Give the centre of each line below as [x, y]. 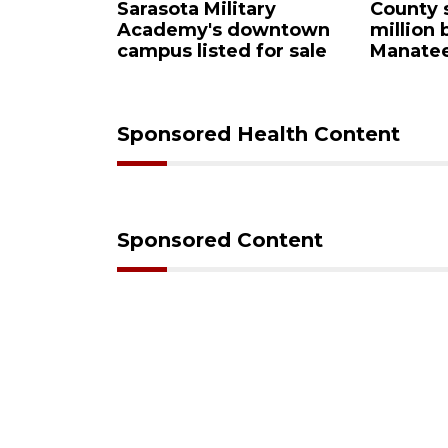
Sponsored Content [220, 240]
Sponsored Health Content [258, 134]
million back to [347, 30]
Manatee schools [356, 51]
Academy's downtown [130, 30]
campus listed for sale [128, 51]
